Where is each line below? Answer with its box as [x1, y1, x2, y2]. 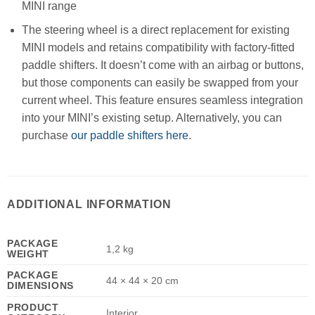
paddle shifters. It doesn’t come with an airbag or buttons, [21, 59, 304, 72]
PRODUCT [6, 302, 59, 314]
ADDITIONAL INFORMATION [6, 198, 172, 211]
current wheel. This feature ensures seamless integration [21, 94, 303, 107]
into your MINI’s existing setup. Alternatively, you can [21, 112, 282, 124]
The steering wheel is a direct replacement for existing [21, 24, 290, 37]
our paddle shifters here [70, 129, 188, 142]
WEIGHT [6, 248, 50, 260]
